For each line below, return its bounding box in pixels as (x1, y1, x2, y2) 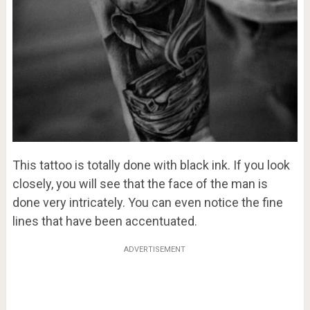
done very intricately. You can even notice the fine (12, 194, 283, 210)
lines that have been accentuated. (12, 213, 197, 228)
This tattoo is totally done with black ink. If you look (12, 157, 290, 172)
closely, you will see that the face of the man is (12, 176, 268, 191)
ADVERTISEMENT (124, 244, 186, 254)
